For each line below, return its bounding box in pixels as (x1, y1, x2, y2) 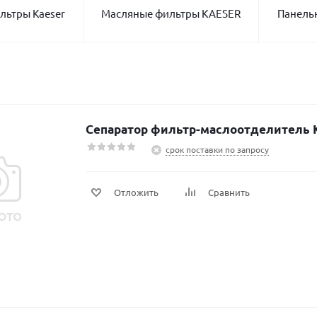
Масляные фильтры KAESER (101, 6, 241, 20)
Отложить (114, 186, 158, 198)
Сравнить (208, 186, 250, 198)
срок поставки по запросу (166, 144, 269, 155)
